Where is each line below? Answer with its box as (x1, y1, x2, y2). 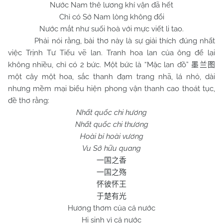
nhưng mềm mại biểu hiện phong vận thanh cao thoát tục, (8, 84, 215, 93)
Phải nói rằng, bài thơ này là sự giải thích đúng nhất (8, 36, 215, 45)
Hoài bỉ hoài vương (80, 132, 143, 141)
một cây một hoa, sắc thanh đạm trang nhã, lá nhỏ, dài (8, 72, 215, 81)
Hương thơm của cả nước (68, 204, 155, 213)
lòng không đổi (110, 12, 164, 21)
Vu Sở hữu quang (82, 144, 141, 153)
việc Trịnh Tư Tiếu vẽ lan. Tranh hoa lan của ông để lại (8, 48, 215, 57)
